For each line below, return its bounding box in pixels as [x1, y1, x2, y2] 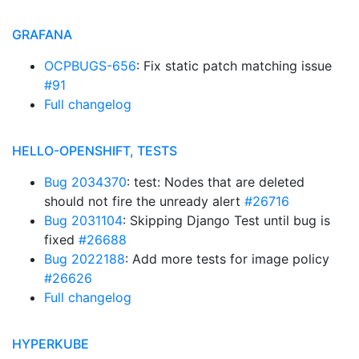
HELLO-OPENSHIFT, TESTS [12, 143, 177, 159]
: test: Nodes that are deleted [127, 174, 305, 190]
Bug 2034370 [44, 174, 127, 190]
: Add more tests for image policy [125, 251, 329, 267]
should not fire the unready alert [44, 193, 244, 209]
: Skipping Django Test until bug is [123, 212, 330, 228]
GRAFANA [12, 26, 72, 42]
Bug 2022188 [44, 251, 125, 267]
